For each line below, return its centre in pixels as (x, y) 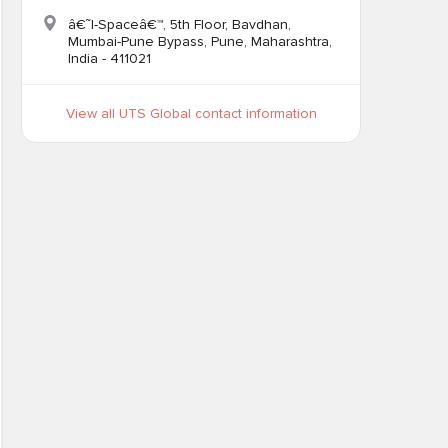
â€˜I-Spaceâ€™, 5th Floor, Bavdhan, (179, 24)
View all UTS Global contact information (191, 113)
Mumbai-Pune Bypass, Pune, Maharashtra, (200, 41)
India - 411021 (109, 58)
